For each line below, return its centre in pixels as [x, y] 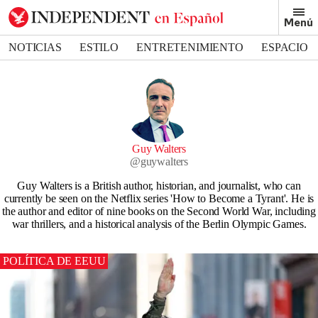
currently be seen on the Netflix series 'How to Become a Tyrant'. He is [159, 198]
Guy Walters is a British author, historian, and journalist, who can [159, 186]
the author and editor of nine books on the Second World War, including [159, 211]
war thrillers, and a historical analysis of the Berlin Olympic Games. [159, 224]
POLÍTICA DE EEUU [54, 261]
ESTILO [99, 47]
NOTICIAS [35, 47]
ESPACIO [285, 47]
